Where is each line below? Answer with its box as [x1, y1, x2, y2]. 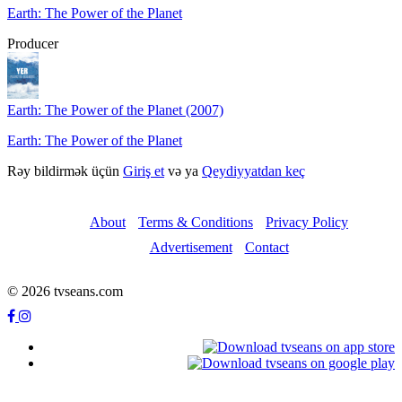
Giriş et [123, 163, 164, 179]
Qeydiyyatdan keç [202, 163, 305, 179]
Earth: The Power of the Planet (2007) [7, 102, 223, 118]
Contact [244, 240, 289, 256]
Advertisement [149, 240, 232, 256]
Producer [7, 35, 58, 51]
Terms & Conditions [138, 214, 253, 231]
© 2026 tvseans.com [7, 284, 123, 300]
